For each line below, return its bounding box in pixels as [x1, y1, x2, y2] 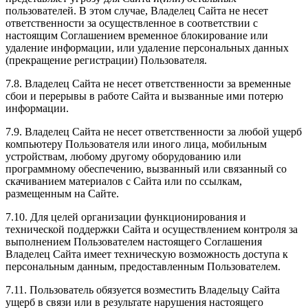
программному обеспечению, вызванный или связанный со [5, 163, 287, 175]
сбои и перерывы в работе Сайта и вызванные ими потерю [5, 90, 283, 102]
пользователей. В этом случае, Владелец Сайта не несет [5, 5, 268, 17]
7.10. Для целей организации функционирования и [5, 211, 246, 223]
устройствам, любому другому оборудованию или [5, 151, 241, 163]
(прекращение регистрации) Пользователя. [5, 54, 207, 67]
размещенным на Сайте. [5, 188, 119, 200]
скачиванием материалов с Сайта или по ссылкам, [5, 175, 242, 188]
